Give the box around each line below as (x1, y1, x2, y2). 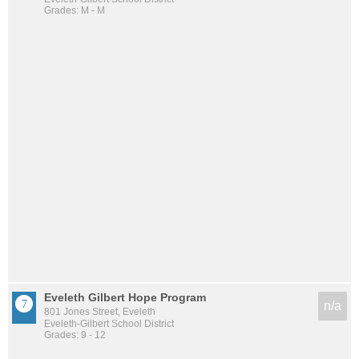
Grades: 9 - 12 (44, 329, 106, 341)
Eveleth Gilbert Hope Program (44, 291, 206, 305)
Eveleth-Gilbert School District (44, 318, 174, 330)
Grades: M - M (44, 5, 105, 17)
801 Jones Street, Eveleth (44, 306, 155, 318)
